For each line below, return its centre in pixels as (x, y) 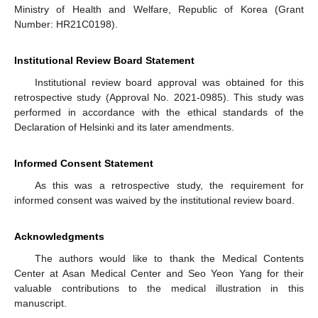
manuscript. (40, 303)
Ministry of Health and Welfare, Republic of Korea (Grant (159, 10)
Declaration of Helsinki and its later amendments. (124, 127)
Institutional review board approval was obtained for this (169, 83)
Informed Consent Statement (84, 164)
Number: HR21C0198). (66, 24)
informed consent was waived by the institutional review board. (154, 201)
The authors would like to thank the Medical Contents (169, 259)
